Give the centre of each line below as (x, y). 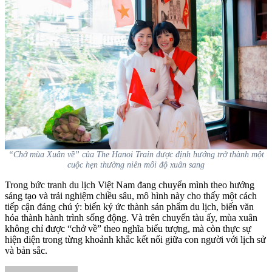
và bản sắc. (26, 251)
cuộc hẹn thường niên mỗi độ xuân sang (136, 165)
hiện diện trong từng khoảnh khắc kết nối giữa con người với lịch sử (135, 240)
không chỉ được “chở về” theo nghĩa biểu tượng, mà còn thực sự (128, 229)
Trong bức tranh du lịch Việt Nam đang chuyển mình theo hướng (130, 185)
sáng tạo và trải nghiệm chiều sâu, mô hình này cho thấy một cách (131, 196)
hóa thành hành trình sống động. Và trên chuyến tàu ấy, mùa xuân (131, 218)
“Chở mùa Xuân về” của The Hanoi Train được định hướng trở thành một (136, 155)
